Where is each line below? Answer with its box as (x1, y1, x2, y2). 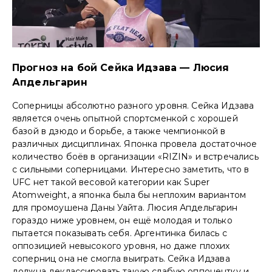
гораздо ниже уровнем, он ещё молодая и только (12, 215, 233, 226)
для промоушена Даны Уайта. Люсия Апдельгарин (12, 202, 238, 214)
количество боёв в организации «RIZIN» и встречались (12, 151, 259, 163)
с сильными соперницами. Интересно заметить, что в (12, 164, 250, 175)
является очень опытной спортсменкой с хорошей (12, 113, 238, 124)
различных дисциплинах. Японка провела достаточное (12, 138, 257, 150)
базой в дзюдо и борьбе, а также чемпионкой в (12, 126, 226, 137)
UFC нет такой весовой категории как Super (12, 177, 210, 188)
